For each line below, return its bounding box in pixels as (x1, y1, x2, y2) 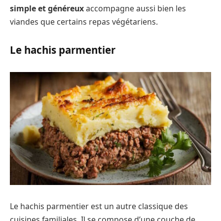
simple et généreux (10, 3, 84, 14)
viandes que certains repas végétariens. (10, 16, 158, 28)
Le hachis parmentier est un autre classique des (10, 200, 188, 212)
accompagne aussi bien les (84, 3, 186, 14)
